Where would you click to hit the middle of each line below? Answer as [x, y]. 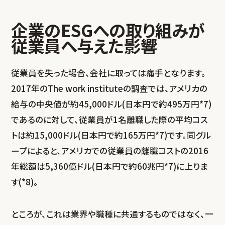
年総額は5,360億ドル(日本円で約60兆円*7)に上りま [110, 166]
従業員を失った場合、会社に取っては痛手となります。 [109, 73]
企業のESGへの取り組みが [108, 30]
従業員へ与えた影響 [84, 45]
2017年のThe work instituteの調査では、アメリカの [109, 88]
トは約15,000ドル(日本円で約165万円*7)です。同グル [111, 135]
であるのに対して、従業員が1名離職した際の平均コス [110, 119]
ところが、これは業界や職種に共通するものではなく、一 [113, 214]
